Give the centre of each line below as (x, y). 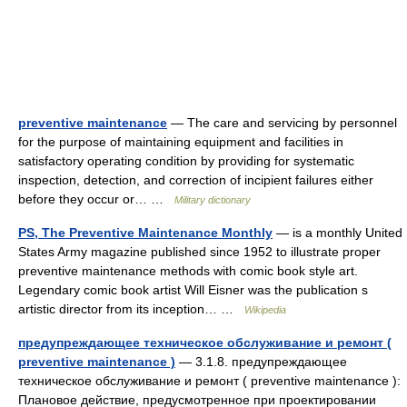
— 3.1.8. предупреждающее (261, 362)
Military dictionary (213, 200)
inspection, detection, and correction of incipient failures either (196, 180)
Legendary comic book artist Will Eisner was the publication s (193, 290)
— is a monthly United (338, 233)
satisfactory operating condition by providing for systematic (186, 161)
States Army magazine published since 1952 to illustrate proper (199, 252)
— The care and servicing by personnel (282, 123)
